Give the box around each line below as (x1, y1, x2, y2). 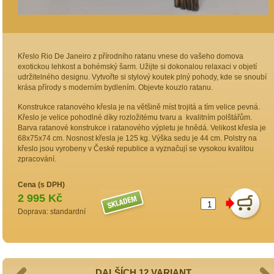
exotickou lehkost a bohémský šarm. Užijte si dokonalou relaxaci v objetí (18, 62, 257, 71)
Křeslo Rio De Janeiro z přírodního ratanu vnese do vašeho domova (18, 52, 243, 61)
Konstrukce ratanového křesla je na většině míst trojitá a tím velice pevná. (18, 103, 260, 111)
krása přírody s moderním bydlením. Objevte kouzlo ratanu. (18, 83, 213, 92)
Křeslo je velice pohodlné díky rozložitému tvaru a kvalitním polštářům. (18, 113, 252, 122)
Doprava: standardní (18, 207, 86, 216)
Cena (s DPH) (18, 180, 65, 189)
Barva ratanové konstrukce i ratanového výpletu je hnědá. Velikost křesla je (18, 124, 266, 132)
